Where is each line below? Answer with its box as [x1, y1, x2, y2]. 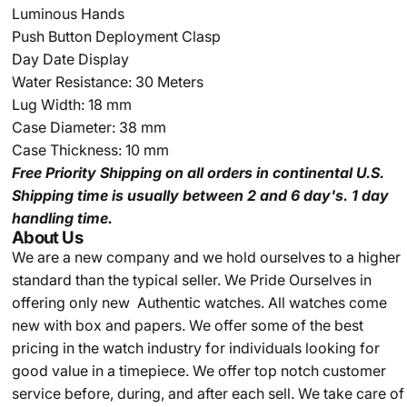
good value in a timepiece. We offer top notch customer [11, 362, 386, 380]
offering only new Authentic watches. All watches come [11, 293, 387, 312]
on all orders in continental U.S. [164, 164, 384, 182]
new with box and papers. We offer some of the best [11, 316, 363, 334]
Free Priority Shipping [11, 164, 165, 182]
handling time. [11, 209, 116, 227]
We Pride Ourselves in [223, 271, 372, 289]
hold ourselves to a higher [222, 248, 401, 266]
